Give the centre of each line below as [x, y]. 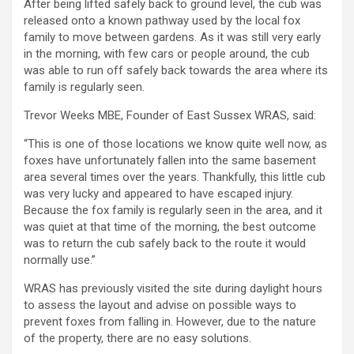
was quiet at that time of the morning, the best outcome [170, 227]
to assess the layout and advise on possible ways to [160, 305]
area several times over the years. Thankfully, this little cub [175, 177]
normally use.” [60, 260]
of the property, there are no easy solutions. [137, 339]
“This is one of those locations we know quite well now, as [175, 144]
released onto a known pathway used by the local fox [162, 21]
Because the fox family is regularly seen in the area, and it [173, 211]
